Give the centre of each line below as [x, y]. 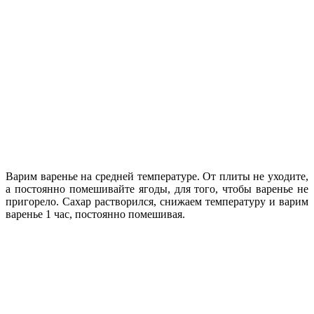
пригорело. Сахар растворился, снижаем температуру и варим [157, 201]
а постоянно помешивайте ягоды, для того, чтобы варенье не [157, 189]
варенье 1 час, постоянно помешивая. [95, 214]
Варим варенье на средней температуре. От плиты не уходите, [157, 176]
